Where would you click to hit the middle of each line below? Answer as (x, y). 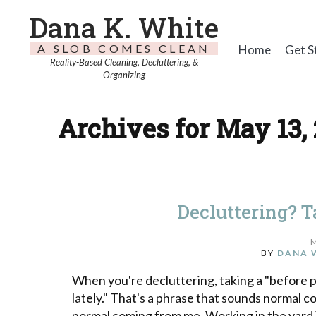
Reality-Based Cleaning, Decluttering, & (124, 62)
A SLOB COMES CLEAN (124, 48)
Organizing (124, 75)
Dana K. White (124, 28)
